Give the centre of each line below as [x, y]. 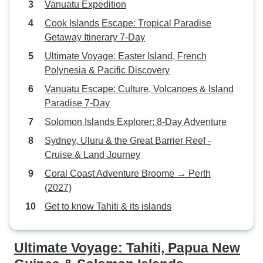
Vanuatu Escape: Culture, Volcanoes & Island [139, 89]
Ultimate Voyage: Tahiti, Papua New [127, 248]
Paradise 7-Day [77, 103]
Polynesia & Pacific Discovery [107, 70]
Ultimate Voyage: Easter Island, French [126, 56]
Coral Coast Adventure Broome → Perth [128, 173]
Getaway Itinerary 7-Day [95, 37]
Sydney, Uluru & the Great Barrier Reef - [128, 141]
